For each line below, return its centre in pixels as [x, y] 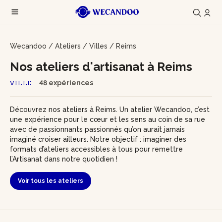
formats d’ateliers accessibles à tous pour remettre [96, 149]
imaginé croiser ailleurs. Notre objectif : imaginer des [98, 139]
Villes [98, 46]
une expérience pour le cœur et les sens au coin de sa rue [108, 119]
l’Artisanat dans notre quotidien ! [64, 159]
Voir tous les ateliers [51, 181]
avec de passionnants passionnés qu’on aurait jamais [97, 129]
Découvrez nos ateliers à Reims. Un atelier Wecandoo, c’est [110, 110]
